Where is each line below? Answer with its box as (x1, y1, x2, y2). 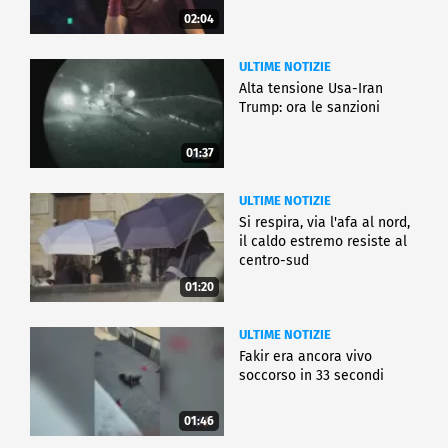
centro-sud (239, 252, 309, 270)
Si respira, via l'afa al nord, (239, 214, 410, 232)
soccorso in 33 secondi (239, 367, 384, 385)
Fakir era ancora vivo (239, 348, 372, 366)
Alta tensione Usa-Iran (239, 80, 383, 98)
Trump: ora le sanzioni (239, 99, 380, 117)
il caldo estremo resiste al (239, 233, 407, 251)
